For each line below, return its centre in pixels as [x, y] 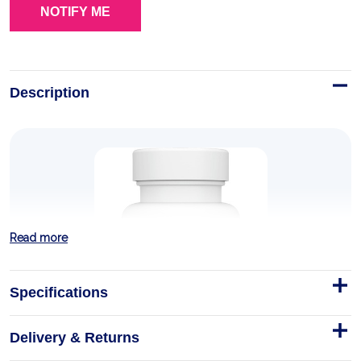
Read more [39, 238]
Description [50, 93]
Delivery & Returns [75, 338]
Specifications [59, 293]
